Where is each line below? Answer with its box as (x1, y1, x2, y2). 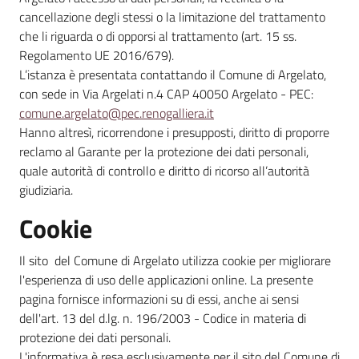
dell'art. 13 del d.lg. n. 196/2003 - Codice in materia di (19, 309, 306, 328)
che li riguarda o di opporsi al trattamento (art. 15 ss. (19, 26, 296, 46)
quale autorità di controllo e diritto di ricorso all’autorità (19, 161, 309, 180)
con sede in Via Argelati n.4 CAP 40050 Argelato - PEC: (19, 84, 317, 103)
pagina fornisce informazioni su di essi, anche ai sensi (19, 289, 299, 309)
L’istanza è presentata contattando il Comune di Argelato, (19, 65, 326, 84)
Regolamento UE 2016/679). (19, 46, 174, 65)
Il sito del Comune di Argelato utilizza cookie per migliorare (19, 251, 331, 270)
